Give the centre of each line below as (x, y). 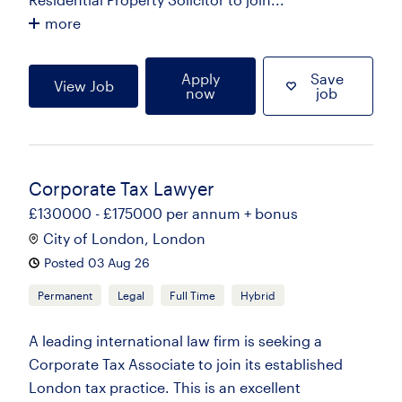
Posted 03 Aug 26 (97, 262)
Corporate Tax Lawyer (122, 188)
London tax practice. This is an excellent (165, 387)
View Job (83, 86)
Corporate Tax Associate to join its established (186, 364)
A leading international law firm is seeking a (175, 341)
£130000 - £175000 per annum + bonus (163, 213)
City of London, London (124, 238)
